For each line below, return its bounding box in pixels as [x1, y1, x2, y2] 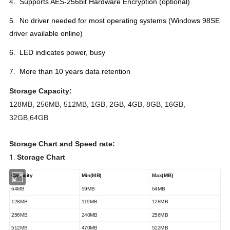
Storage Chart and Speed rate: [9, 140, 116, 148]
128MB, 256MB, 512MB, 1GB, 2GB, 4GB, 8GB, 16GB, [9, 100, 186, 109]
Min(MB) [81, 172, 102, 179]
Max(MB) [152, 172, 174, 179]
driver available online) [9, 29, 83, 38]
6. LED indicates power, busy [9, 48, 106, 57]
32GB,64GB [9, 113, 49, 122]
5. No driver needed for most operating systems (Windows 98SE [9, 16, 220, 25]
